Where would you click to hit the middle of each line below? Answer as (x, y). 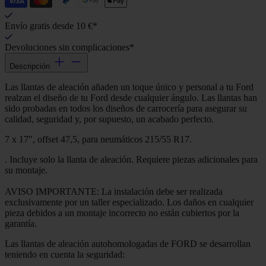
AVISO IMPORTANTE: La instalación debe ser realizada (114, 192)
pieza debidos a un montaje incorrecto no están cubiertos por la (122, 213)
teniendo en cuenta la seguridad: (65, 255)
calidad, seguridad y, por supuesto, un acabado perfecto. (109, 119)
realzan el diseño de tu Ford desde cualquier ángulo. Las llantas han (131, 98)
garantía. (21, 224)
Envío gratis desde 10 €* (51, 26)
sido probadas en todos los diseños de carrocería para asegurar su (126, 109)
